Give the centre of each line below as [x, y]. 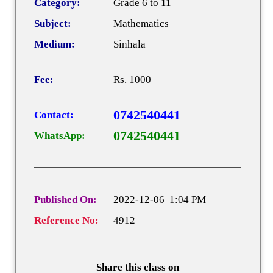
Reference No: [66, 220]
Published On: [66, 199]
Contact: [54, 115]
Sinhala [129, 44]
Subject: [53, 23]
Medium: [55, 44]
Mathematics [141, 23]
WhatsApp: [60, 135]
